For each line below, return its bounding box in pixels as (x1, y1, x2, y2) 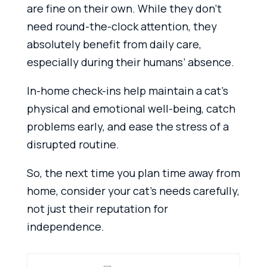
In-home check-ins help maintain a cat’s (26, 83, 228, 98)
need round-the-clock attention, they (26, 18, 217, 33)
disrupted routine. (26, 136, 119, 151)
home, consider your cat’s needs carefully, (26, 183, 240, 198)
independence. (26, 219, 104, 234)
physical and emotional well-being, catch (26, 101, 235, 116)
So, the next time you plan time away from (26, 165, 240, 180)
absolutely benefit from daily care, (26, 36, 201, 51)
